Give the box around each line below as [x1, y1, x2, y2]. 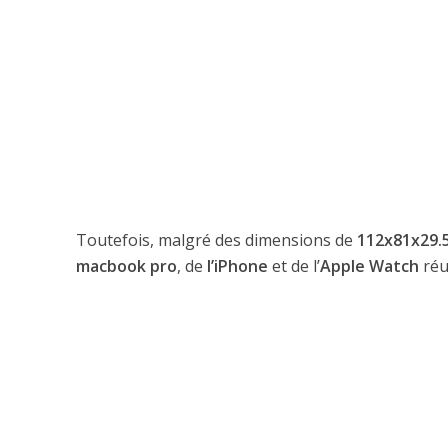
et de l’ [267, 255, 320, 278]
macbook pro [75, 255, 177, 278]
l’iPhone [206, 255, 268, 278]
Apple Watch [319, 255, 419, 278]
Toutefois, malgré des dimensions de [75, 229, 357, 252]
